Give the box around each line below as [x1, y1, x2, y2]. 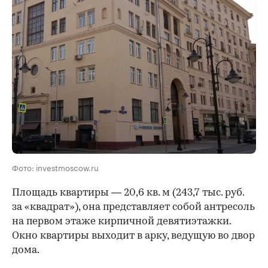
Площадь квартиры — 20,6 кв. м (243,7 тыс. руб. [12, 188, 244, 199]
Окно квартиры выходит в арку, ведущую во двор [12, 231, 255, 242]
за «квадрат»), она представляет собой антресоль [12, 202, 255, 213]
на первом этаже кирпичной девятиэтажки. [12, 217, 231, 227]
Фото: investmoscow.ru [12, 161, 99, 173]
